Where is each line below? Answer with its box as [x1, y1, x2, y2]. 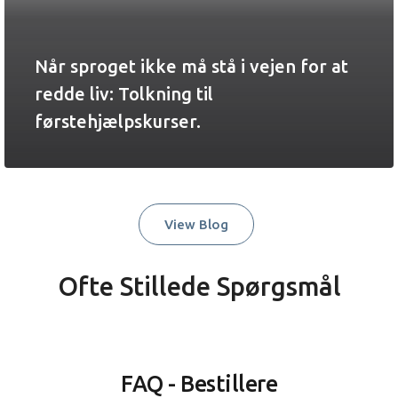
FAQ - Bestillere [121, 371, 277, 396]
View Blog [164, 217, 228, 232]
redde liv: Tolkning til [35, 84, 213, 104]
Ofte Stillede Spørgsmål [57, 272, 341, 300]
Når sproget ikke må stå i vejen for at [35, 56, 348, 76]
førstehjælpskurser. [35, 111, 201, 131]
